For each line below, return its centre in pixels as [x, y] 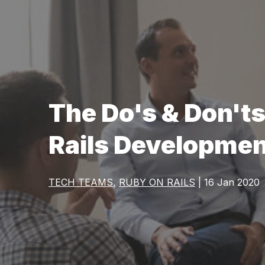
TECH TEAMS [81, 182]
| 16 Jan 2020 [227, 182]
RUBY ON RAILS [157, 182]
